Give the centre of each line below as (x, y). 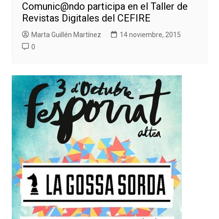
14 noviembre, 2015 (150, 35)
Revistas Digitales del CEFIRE (86, 18)
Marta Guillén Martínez (66, 35)
